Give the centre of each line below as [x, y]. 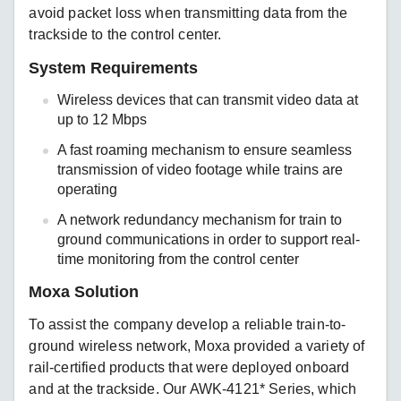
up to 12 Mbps [102, 119]
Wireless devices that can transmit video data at [208, 99]
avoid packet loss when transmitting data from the [188, 13]
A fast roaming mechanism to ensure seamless [205, 149]
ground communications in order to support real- [209, 239]
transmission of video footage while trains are [200, 169]
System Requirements [114, 68]
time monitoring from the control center [179, 259]
